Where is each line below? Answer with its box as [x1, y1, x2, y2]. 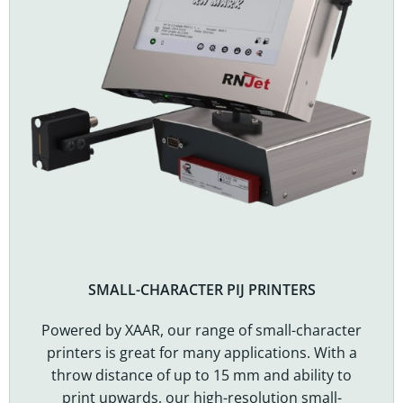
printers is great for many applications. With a [46, 343, 357, 363]
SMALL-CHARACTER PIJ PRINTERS [87, 280, 316, 300]
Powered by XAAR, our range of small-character [41, 320, 362, 341]
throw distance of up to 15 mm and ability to [51, 365, 352, 386]
